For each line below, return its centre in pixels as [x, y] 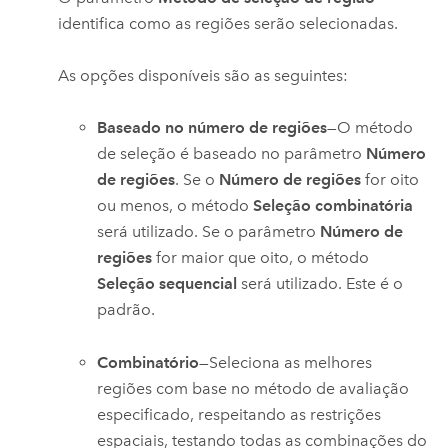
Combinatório [148, 362]
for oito [390, 180]
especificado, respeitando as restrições [239, 414]
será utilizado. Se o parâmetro [209, 232]
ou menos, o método [175, 206]
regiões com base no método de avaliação [253, 388]
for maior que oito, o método [261, 258]
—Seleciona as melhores [286, 362]
